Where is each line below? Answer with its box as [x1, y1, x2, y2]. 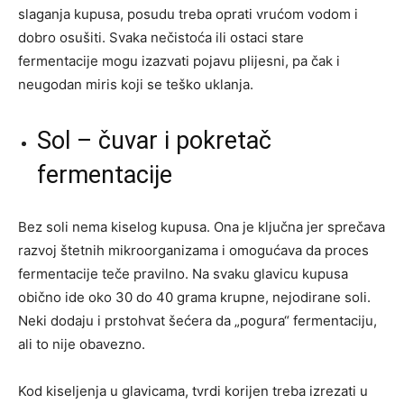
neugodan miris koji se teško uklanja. [18, 75, 253, 93]
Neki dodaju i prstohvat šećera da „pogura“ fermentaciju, [18, 311, 377, 329]
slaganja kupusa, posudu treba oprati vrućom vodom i [18, 5, 358, 23]
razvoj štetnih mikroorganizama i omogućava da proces [18, 241, 369, 259]
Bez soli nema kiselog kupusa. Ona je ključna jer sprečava [18, 217, 385, 235]
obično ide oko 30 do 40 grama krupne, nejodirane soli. [18, 288, 371, 306]
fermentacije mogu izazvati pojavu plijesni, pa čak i [18, 51, 340, 69]
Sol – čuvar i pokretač [37, 125, 271, 155]
